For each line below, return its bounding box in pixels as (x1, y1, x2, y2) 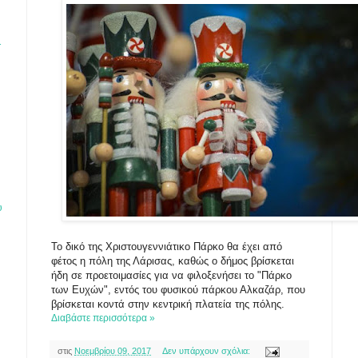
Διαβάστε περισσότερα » (51, 312, 155, 324)
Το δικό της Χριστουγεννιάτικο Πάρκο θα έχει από (51, 241, 282, 253)
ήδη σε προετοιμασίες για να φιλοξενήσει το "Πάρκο (51, 269, 292, 281)
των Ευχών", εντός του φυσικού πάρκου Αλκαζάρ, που (51, 284, 305, 296)
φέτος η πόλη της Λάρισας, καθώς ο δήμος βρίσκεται (51, 255, 294, 267)
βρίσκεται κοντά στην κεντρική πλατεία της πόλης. (51, 298, 284, 310)
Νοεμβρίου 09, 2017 (74, 346, 151, 356)
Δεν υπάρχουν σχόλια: (161, 346, 253, 356)
